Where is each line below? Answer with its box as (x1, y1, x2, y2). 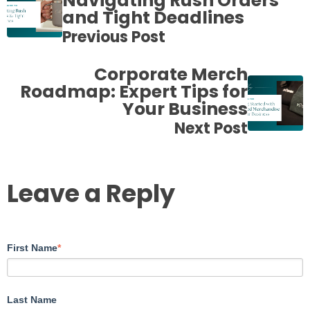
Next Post (174, 118, 248, 140)
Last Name (7, 293, 57, 305)
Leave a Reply (7, 176, 175, 211)
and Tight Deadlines (62, 6, 244, 30)
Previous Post (62, 26, 165, 48)
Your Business (122, 97, 248, 122)
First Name (7, 241, 57, 253)
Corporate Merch (94, 62, 248, 87)
